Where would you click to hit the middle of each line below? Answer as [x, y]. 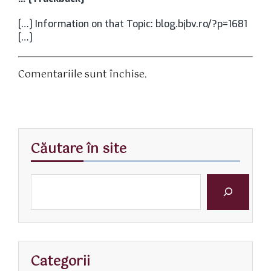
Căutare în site [79, 149]
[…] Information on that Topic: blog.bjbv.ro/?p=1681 [133, 24]
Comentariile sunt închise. [83, 75]
